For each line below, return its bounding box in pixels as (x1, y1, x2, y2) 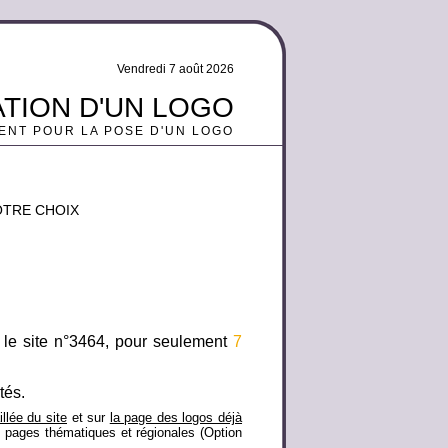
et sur (67, 410, 110, 425)
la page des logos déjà (109, 410, 243, 425)
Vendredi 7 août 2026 (117, 62, 234, 76)
